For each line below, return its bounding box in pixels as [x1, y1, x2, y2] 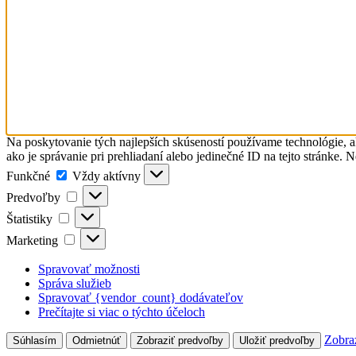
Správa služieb [38, 276, 111, 290]
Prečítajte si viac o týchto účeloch [38, 304, 205, 319]
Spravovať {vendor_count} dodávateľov [38, 290, 243, 304]
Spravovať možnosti [38, 261, 140, 276]
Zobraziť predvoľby [137, 334, 223, 346]
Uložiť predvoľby [239, 334, 315, 346]
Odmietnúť [72, 334, 121, 346]
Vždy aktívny [72, 168, 144, 183]
